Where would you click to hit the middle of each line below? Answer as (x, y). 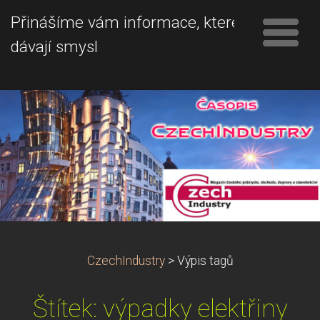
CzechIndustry (126, 260)
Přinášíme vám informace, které (125, 22)
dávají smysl (54, 47)
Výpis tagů (205, 260)
